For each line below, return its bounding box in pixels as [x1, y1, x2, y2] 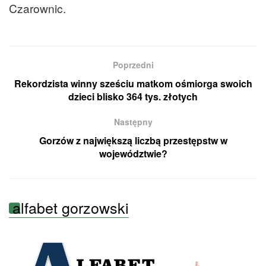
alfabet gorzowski [12, 196, 129, 218]
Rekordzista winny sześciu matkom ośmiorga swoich [14, 76, 252, 90]
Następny [113, 115, 153, 128]
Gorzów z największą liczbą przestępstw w [39, 133, 227, 147]
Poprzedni [112, 58, 154, 71]
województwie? [99, 146, 167, 160]
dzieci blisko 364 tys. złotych [68, 89, 198, 103]
